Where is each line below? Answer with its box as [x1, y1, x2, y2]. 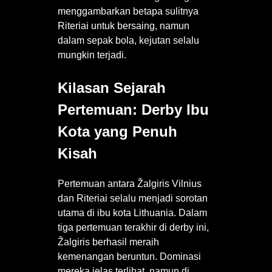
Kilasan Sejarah [58, 80, 166, 97]
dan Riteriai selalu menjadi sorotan [58, 193, 208, 204]
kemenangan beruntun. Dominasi [58, 251, 201, 262]
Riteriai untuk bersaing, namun [58, 21, 189, 32]
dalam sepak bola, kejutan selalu [58, 35, 199, 46]
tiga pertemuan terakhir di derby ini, [58, 222, 209, 233]
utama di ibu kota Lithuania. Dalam [58, 208, 207, 219]
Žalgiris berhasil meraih [58, 237, 159, 248]
